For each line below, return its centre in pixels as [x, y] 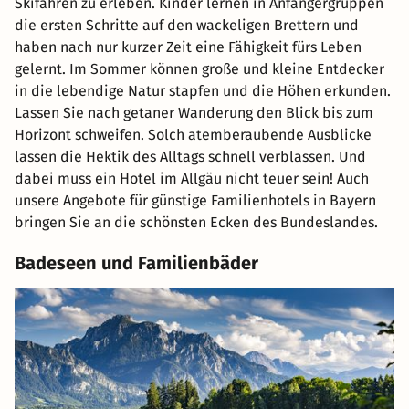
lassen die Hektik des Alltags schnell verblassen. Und [190, 157]
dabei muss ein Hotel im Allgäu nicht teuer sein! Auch [192, 179]
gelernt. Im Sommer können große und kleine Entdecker [199, 69]
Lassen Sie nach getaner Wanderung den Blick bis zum [194, 113]
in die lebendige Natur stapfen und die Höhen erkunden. [203, 91]
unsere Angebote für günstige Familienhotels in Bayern [195, 201]
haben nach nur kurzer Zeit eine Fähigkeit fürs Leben [188, 47]
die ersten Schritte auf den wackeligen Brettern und [187, 26]
